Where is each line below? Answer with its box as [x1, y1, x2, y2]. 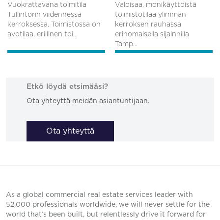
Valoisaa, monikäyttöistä [115, 1, 196, 8]
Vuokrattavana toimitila [7, 1, 86, 8]
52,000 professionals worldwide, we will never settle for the [6, 201, 210, 208]
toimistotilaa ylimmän [115, 11, 186, 18]
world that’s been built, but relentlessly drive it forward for [6, 211, 206, 218]
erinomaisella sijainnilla [115, 30, 189, 38]
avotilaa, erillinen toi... [7, 30, 78, 38]
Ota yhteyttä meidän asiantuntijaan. [27, 98, 150, 105]
